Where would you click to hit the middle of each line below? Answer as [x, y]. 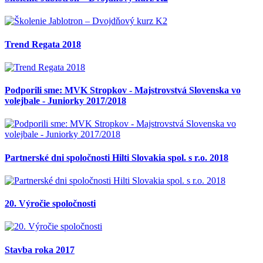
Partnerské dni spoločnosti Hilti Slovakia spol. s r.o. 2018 [117, 157]
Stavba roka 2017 [40, 249]
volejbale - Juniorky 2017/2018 [65, 101]
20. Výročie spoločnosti [50, 204]
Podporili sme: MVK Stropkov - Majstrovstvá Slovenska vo [123, 90]
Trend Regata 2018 [43, 44]
